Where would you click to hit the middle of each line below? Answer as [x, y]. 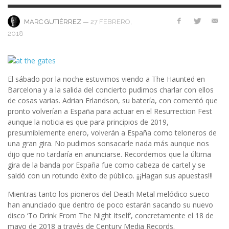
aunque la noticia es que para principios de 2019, [88, 122]
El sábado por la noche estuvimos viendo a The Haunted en [106, 79]
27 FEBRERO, [111, 21]
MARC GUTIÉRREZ [53, 22]
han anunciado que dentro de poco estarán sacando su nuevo [110, 204]
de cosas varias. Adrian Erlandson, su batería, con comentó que [113, 100]
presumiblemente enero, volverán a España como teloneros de [112, 132]
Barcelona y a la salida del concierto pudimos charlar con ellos [111, 89]
